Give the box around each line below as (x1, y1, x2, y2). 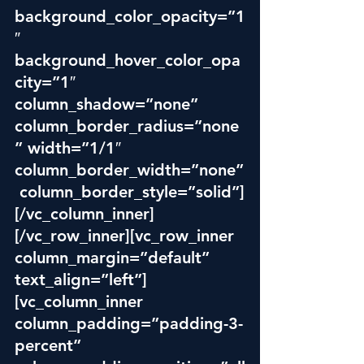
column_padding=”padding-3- (15, 314, 243, 333)
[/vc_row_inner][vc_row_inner (15, 226, 239, 245)
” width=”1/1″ (15, 138, 126, 158)
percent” (15, 336, 86, 355)
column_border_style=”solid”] (15, 182, 245, 201)
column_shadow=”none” (15, 94, 203, 114)
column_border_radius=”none (15, 116, 239, 136)
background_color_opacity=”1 (15, 6, 245, 26)
